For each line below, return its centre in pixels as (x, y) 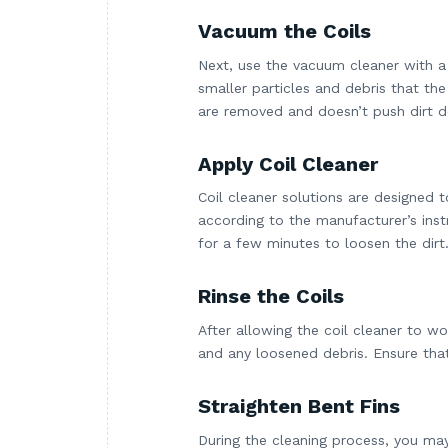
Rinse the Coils (271, 296)
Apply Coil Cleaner (288, 163)
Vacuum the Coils (284, 30)
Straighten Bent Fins (299, 406)
